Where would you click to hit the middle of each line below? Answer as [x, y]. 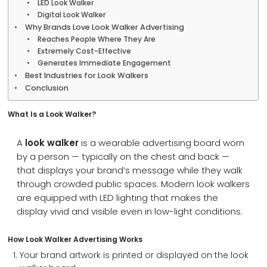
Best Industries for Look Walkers [86, 75]
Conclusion [46, 88]
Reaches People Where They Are [96, 39]
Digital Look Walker [71, 15]
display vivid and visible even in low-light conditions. [130, 211]
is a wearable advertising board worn [162, 143]
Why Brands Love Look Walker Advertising [104, 27]
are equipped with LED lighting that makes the [118, 198]
